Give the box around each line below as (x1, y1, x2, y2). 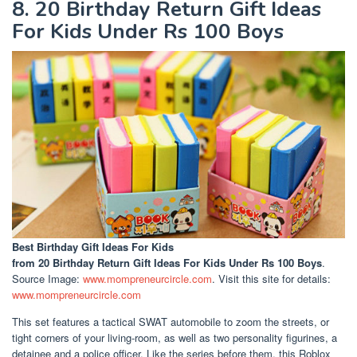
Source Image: (12, 270, 83, 286)
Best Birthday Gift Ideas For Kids (12, 238, 174, 254)
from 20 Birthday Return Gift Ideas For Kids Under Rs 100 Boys (12, 254, 322, 270)
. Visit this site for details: (212, 270, 331, 286)
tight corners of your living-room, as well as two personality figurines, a (12, 330, 337, 346)
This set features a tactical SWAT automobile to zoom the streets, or (12, 314, 329, 330)
